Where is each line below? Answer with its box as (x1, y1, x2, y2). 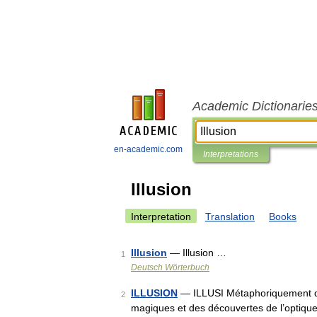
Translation (205, 211, 255, 222)
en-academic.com (114, 144, 183, 154)
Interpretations (203, 149, 258, 159)
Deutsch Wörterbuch (131, 263, 209, 272)
